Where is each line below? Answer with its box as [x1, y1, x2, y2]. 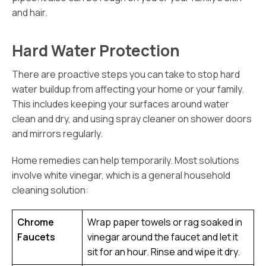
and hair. [12, 6, 47, 19]
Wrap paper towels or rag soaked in [87, 216, 242, 229]
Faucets [17, 230, 55, 243]
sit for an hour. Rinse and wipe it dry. [87, 245, 240, 258]
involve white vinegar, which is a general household [12, 169, 230, 182]
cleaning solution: [12, 183, 88, 197]
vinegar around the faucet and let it [87, 230, 238, 243]
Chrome [17, 216, 54, 229]
